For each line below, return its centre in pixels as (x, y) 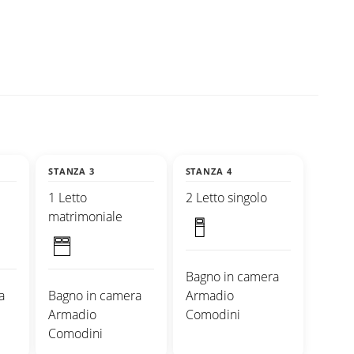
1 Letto (68, 197)
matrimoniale (85, 216)
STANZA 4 (209, 171)
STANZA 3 (72, 171)
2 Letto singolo (226, 197)
